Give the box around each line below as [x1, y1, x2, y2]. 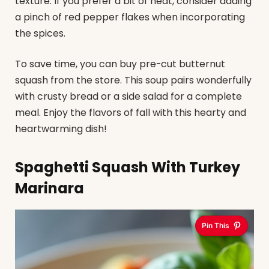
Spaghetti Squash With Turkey [15, 157, 240, 177]
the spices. [15, 26, 65, 40]
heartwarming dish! [15, 122, 107, 136]
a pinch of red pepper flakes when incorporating [15, 10, 245, 24]
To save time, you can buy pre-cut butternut [15, 57, 225, 71]
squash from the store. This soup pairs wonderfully [15, 73, 252, 88]
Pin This [202, 220, 229, 230]
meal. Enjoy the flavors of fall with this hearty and [15, 106, 246, 120]
